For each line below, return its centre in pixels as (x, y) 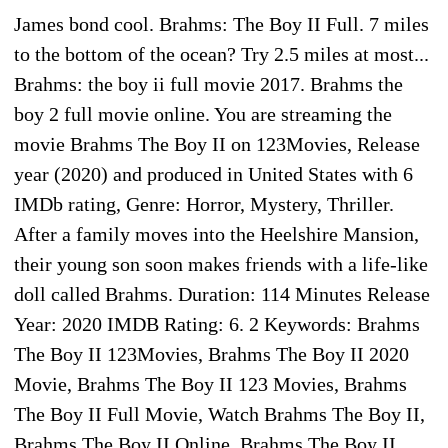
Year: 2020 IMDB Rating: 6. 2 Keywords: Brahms (217, 323)
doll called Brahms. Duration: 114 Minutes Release (222, 293)
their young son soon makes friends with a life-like (221, 263)
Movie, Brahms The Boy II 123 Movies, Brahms (210, 383)
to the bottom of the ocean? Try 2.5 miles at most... (221, 53)
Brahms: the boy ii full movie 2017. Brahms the (208, 83)
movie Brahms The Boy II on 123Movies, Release (217, 143)
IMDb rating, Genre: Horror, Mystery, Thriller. (204, 203)
